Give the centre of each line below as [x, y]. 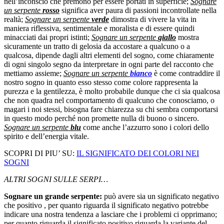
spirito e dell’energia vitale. [46, 136]
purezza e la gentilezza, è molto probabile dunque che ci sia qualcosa [112, 91]
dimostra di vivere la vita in [153, 19]
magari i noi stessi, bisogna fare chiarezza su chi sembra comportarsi [111, 109]
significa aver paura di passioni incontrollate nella [138, 10]
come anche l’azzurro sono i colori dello [145, 127]
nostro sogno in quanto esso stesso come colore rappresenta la [101, 82]
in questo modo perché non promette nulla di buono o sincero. [101, 118]
